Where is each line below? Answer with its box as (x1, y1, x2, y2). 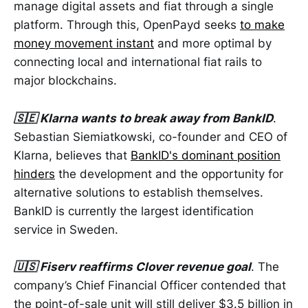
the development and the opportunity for (55, 166, 283, 181)
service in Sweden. (14, 222, 122, 236)
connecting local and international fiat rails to (14, 55, 262, 69)
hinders (14, 166, 55, 181)
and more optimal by (154, 36, 272, 51)
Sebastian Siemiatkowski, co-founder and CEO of (14, 129, 287, 144)
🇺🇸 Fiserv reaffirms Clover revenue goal (14, 259, 251, 274)
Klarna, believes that (14, 148, 131, 162)
